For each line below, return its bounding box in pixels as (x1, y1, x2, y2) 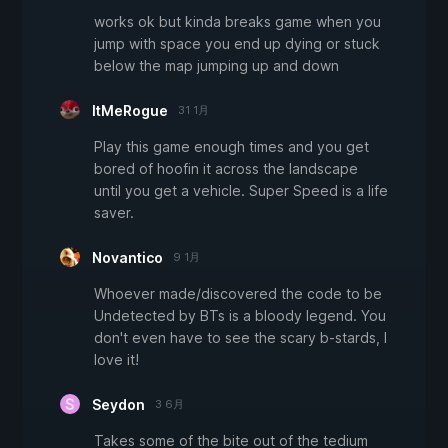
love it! (94, 351, 139, 369)
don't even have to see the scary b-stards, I (94, 329, 387, 347)
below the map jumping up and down (94, 57, 339, 75)
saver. (94, 204, 134, 222)
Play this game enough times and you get (94, 138, 369, 156)
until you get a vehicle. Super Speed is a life (94, 182, 388, 200)
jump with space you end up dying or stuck (94, 35, 380, 53)
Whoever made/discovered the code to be (94, 285, 382, 303)
